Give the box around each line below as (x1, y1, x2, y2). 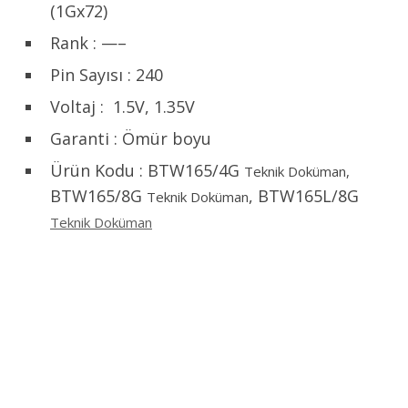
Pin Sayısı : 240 (50, 63, 163, 86)
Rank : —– (50, 31, 127, 54)
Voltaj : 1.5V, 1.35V (50, 95, 195, 117)
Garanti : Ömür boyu (50, 127, 211, 149)
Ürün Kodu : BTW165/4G (50, 158, 244, 181)
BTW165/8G (50, 184, 147, 207)
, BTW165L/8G (249, 184, 359, 207)
